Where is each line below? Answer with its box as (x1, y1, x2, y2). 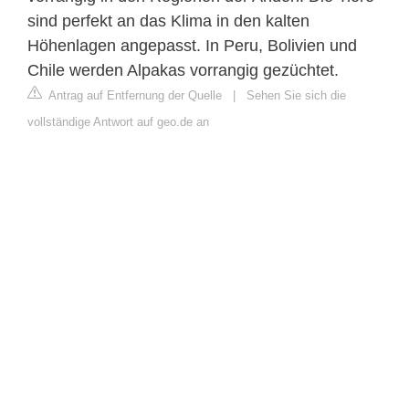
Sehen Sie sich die (246, 89, 346, 103)
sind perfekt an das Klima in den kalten (27, 12, 309, 31)
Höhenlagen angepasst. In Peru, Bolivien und (27, 37, 357, 56)
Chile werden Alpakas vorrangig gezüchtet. (27, 61, 339, 80)
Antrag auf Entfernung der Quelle (46, 89, 222, 103)
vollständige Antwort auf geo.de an (27, 115, 209, 130)
